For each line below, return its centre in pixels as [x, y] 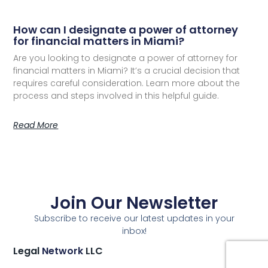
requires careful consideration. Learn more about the [127, 83]
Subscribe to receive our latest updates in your [134, 219]
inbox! [134, 231]
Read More [36, 125]
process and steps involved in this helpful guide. [116, 95]
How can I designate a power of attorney [126, 29]
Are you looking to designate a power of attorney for [126, 58]
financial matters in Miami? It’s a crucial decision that [127, 70]
